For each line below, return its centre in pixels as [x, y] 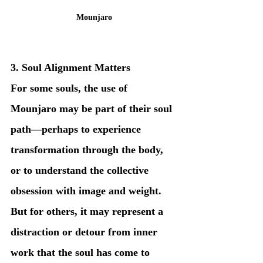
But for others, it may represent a [88, 211]
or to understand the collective [81, 170]
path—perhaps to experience [77, 129]
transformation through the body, [88, 149]
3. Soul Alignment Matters [70, 67]
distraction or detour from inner [85, 232]
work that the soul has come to [82, 252]
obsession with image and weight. [87, 190]
